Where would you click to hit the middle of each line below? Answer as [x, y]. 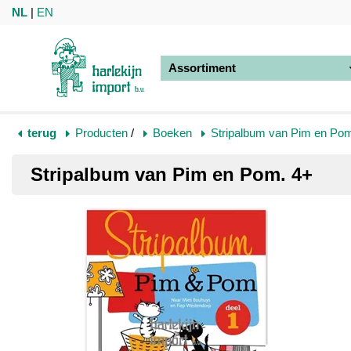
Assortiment [203, 68]
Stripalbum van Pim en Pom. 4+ [172, 174]
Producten [101, 133]
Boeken [172, 133]
